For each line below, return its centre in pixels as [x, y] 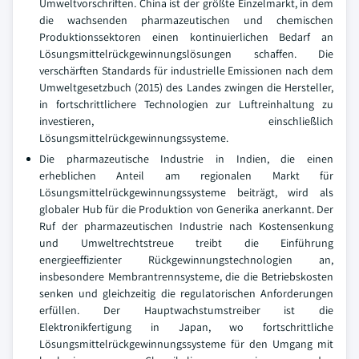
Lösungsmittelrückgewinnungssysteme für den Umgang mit [186, 344]
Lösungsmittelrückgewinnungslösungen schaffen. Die [186, 54]
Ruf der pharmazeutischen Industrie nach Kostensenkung [186, 226]
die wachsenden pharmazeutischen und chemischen [186, 20]
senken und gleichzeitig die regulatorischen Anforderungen [186, 293]
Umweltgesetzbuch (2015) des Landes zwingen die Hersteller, [186, 87]
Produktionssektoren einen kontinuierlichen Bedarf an [186, 37]
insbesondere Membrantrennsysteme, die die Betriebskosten [186, 276]
